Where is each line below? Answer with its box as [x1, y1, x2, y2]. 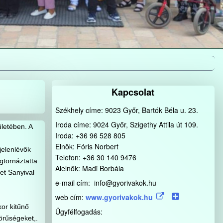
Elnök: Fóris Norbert [55, 141, 118, 151]
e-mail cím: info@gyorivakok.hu [55, 177, 156, 188]
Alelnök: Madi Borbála [55, 163, 124, 173]
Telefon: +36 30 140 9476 [55, 152, 136, 162]
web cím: [55, 192, 86, 202]
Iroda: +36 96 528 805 [55, 130, 125, 140]
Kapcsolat [111, 86, 155, 99]
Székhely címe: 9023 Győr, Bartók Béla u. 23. [55, 105, 198, 115]
